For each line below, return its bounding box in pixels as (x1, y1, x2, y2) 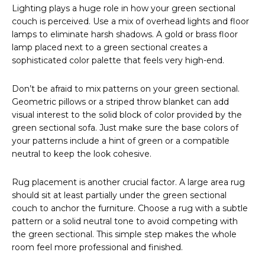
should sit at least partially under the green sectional (12, 190, 227, 201)
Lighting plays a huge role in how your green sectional (12, 3, 235, 14)
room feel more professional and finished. (12, 242, 183, 253)
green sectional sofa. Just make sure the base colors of (12, 122, 238, 134)
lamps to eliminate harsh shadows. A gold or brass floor (12, 29, 238, 40)
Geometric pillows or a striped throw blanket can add (12, 96, 229, 108)
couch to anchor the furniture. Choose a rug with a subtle (12, 203, 248, 214)
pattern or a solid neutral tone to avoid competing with (12, 216, 238, 227)
